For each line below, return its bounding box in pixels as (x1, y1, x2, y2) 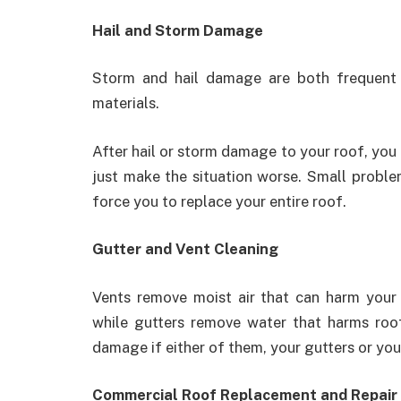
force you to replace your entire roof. (92, 192, 346, 210)
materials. (92, 94, 159, 113)
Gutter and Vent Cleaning (92, 240, 278, 259)
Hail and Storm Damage (92, 21, 263, 39)
